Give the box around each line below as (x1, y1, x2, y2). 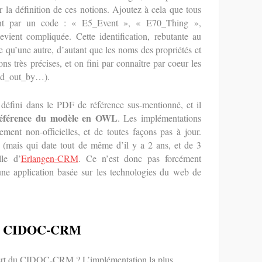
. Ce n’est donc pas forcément (78, 152, 202, 164)
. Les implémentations (117, 112, 202, 124)
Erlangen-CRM (20, 152, 78, 164)
